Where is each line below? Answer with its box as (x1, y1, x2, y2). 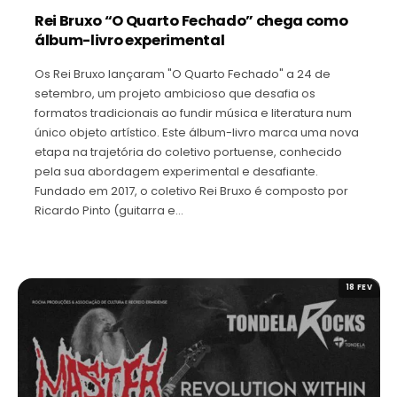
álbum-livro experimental (35, 29, 225, 51)
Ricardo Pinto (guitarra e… (35, 201, 183, 219)
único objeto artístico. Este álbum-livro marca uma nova (35, 123, 359, 141)
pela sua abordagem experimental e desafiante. (35, 162, 318, 180)
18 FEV (346, 282, 373, 293)
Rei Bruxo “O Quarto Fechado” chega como (35, 10, 348, 31)
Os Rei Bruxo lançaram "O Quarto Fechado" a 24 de (35, 65, 331, 82)
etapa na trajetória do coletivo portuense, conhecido (35, 143, 342, 160)
